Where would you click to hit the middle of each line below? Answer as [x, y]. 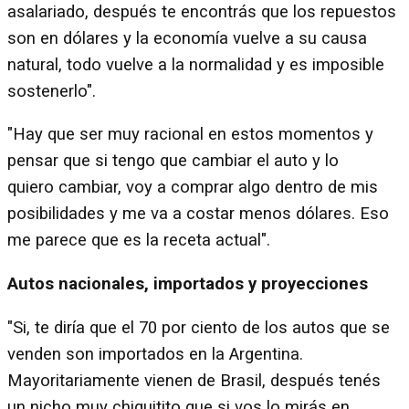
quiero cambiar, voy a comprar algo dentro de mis [193, 188]
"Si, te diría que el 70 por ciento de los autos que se [199, 327]
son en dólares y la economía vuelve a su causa [187, 38]
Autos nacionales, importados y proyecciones [188, 283]
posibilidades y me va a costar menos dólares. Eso [198, 214]
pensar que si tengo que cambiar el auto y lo [173, 161]
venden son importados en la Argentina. [155, 354]
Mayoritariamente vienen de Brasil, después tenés [194, 380]
